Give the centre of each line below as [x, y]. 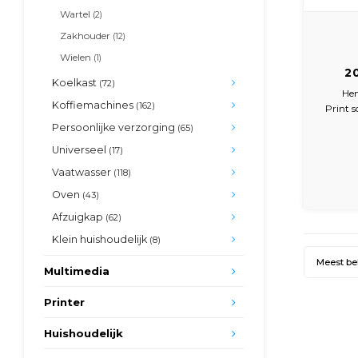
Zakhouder [86, 36]
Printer [64, 302]
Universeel [80, 150]
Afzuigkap [79, 217]
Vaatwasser [83, 172]
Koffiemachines [94, 105]
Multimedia [77, 271]
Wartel [76, 14]
